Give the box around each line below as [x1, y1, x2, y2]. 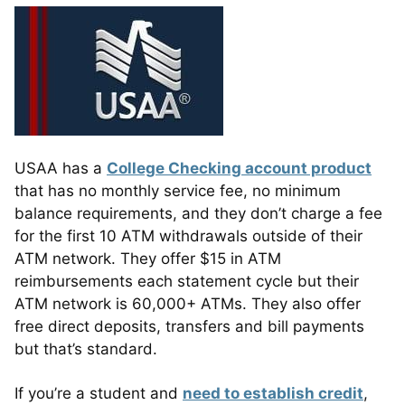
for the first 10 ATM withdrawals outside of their [14, 226, 363, 245]
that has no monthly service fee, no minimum [14, 181, 341, 200]
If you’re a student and [14, 383, 183, 402]
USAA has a [14, 158, 107, 177]
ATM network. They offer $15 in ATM [14, 249, 281, 268]
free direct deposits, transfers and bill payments [14, 316, 364, 335]
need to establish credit [183, 383, 363, 402]
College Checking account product [107, 158, 372, 177]
